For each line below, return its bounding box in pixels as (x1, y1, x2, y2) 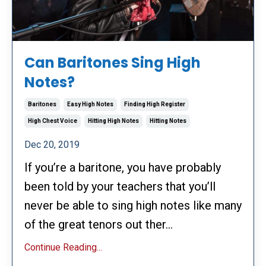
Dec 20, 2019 (24, 138, 80, 150)
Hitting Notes (150, 117, 186, 124)
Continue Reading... (24, 241, 102, 253)
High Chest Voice (28, 117, 77, 124)
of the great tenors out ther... (24, 217, 173, 232)
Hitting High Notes (88, 117, 139, 124)
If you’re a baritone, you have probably (24, 160, 221, 175)
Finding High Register (124, 100, 185, 107)
